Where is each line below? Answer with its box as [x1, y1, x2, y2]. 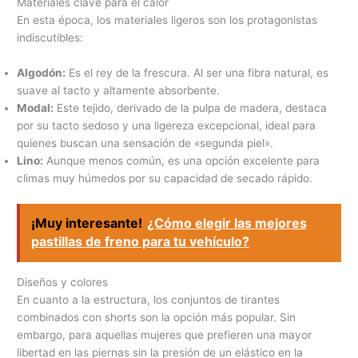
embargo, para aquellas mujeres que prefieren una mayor [17, 328, 312, 341]
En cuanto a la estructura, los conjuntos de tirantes [17, 292, 280, 306]
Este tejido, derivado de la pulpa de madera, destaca [54, 101, 328, 115]
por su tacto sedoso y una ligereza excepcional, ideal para [17, 119, 316, 133]
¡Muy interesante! [30, 215, 142, 232]
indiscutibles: [17, 31, 84, 45]
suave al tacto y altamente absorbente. [17, 84, 221, 97]
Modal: [17, 101, 54, 115]
